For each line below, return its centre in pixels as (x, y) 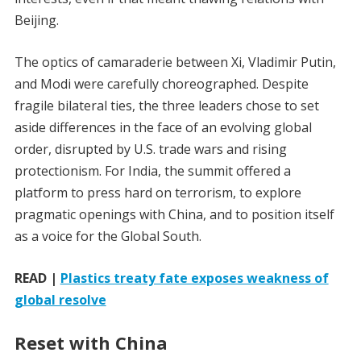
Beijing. (36, 21)
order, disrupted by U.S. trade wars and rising (150, 149)
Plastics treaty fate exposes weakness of (194, 278)
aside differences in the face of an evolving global (163, 128)
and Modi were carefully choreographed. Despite (161, 84)
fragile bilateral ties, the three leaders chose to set (166, 106)
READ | (37, 278)
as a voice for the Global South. (108, 237)
